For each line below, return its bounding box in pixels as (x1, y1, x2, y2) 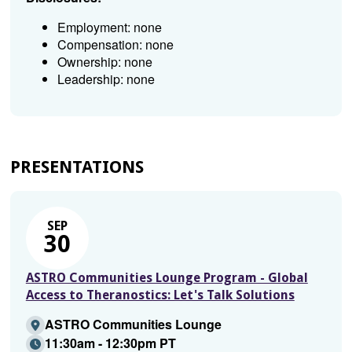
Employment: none (57, 18, 162, 36)
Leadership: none (57, 70, 155, 88)
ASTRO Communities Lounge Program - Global (25, 270, 308, 285)
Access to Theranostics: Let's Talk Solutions (25, 288, 295, 302)
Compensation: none (57, 35, 174, 53)
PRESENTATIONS (9, 157, 144, 177)
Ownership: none (57, 53, 152, 71)
